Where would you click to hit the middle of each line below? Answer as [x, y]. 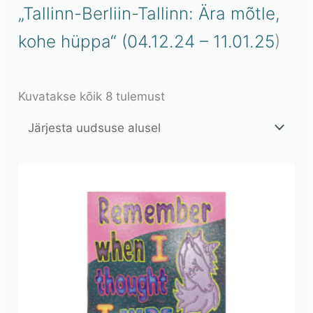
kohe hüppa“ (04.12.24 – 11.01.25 [147, 41]
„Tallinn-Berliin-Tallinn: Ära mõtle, [150, 13]
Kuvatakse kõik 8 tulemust [92, 97]
